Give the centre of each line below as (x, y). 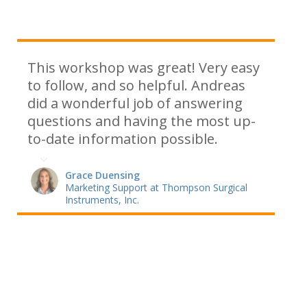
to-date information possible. (123, 139)
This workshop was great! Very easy (144, 68)
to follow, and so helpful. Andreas (136, 86)
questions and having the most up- (142, 121)
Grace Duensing (102, 175)
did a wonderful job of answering (135, 103)
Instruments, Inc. (102, 199)
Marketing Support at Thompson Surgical (156, 187)
